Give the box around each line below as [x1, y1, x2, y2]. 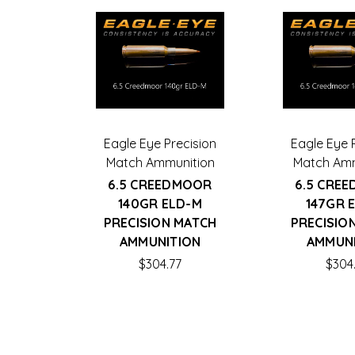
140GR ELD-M [118, 195, 202, 212]
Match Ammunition [105, 154, 215, 170]
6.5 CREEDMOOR [108, 176, 212, 193]
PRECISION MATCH [103, 214, 217, 231]
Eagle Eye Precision [104, 135, 216, 151]
